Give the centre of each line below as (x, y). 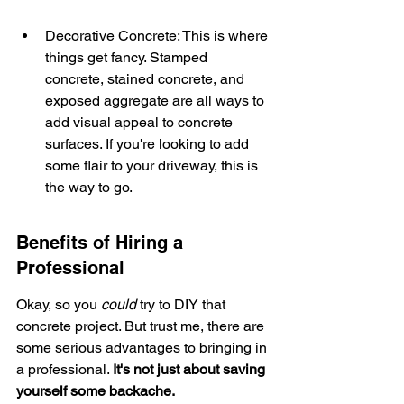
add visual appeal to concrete (141, 122)
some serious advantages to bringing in (143, 348)
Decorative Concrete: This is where (158, 36)
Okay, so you (59, 304)
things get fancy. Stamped (128, 57)
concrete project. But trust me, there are (142, 326)
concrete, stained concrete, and (147, 79)
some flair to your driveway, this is (153, 165)
